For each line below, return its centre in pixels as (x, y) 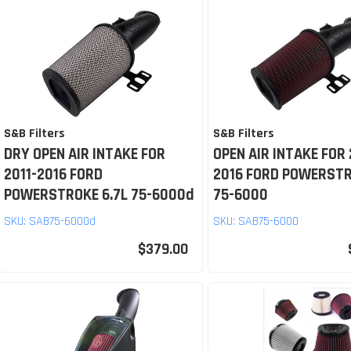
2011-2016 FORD (53, 175)
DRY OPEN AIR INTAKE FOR (85, 154)
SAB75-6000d (62, 221)
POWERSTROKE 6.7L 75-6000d (99, 195)
